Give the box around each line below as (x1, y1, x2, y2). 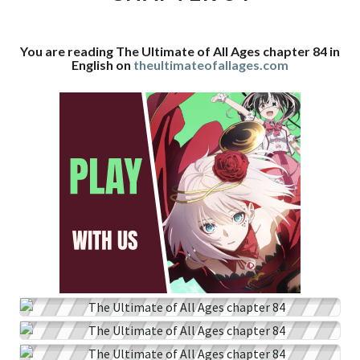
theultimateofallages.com (133, 57, 288, 72)
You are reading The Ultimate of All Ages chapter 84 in (20, 43, 340, 59)
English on (72, 57, 133, 72)
